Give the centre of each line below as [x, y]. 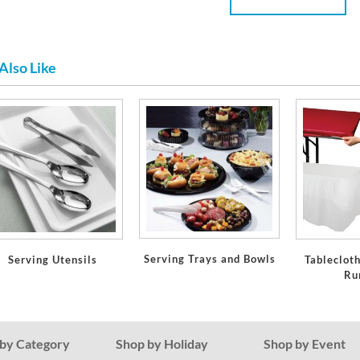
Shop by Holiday [162, 343]
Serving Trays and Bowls [209, 259]
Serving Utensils [53, 259]
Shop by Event [305, 343]
